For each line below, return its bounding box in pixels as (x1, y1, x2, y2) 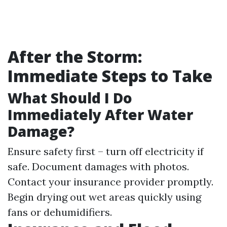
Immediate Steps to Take (8, 65, 212, 87)
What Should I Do (8, 88, 132, 107)
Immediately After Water (8, 105, 193, 124)
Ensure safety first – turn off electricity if (8, 145, 204, 158)
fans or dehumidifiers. (8, 206, 112, 218)
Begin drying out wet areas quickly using (8, 191, 201, 203)
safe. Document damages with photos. (8, 160, 189, 173)
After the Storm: (8, 46, 142, 67)
